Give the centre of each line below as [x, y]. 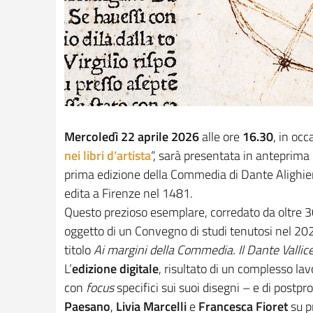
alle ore [221, 137]
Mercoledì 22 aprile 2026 [132, 137]
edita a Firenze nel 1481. [129, 194]
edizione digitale [115, 269]
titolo [79, 250]
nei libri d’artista [108, 156]
